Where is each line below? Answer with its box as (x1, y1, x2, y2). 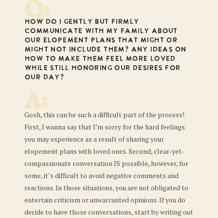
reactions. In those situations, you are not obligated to (24, 183, 188, 192)
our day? (24, 73, 64, 82)
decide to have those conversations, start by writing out (24, 207, 193, 217)
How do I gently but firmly (24, 18, 139, 26)
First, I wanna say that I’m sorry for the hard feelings (24, 122, 185, 131)
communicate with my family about (24, 27, 178, 36)
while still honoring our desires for (24, 64, 181, 73)
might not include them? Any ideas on (24, 46, 186, 54)
